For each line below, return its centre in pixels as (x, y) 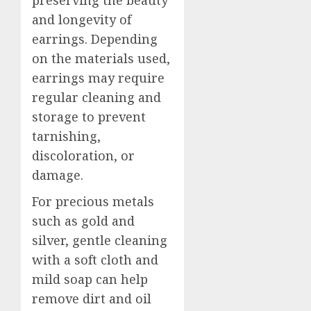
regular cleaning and (96, 97)
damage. (58, 175)
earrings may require (98, 78)
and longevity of (82, 19)
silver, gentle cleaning (100, 240)
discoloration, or (83, 155)
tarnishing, (66, 136)
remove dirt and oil (92, 299)
